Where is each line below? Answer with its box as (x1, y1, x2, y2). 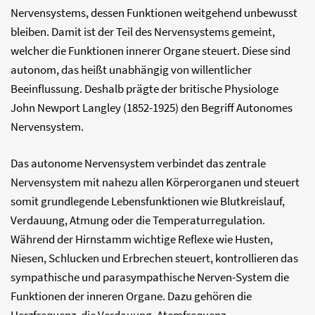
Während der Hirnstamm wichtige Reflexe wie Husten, (11, 231, 273, 247)
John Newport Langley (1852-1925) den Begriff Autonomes (11, 100, 292, 115)
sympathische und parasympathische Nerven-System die (11, 269, 289, 285)
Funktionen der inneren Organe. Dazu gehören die (11, 288, 252, 304)
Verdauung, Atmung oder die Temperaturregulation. (11, 212, 265, 228)
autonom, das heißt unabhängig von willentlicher (11, 62, 252, 77)
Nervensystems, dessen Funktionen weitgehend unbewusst (11, 5, 297, 20)
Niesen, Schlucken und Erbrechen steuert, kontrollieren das (11, 250, 298, 266)
